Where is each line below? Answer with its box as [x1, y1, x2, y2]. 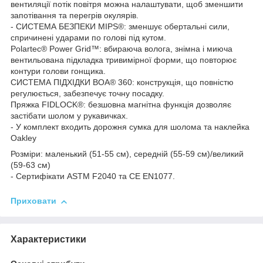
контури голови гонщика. [11, 66, 106, 76]
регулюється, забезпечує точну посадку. [11, 89, 164, 99]
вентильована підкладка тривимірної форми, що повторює [11, 55, 237, 65]
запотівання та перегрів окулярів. [11, 11, 139, 21]
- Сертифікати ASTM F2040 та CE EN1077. [11, 171, 175, 181]
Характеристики [11, 234, 86, 245]
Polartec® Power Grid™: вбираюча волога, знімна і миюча [11, 44, 232, 54]
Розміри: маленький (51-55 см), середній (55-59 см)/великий [11, 149, 244, 159]
